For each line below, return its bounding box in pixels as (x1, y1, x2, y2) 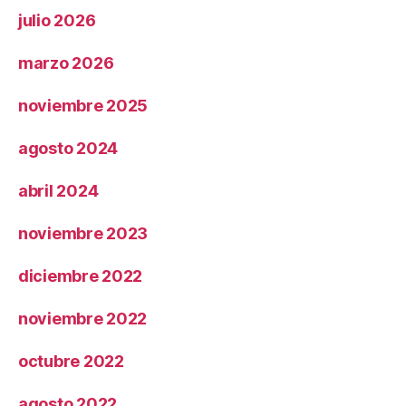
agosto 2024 (18, 139, 119, 158)
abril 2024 (18, 181, 99, 200)
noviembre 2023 (18, 224, 149, 243)
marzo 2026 (18, 53, 114, 72)
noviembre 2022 (18, 309, 148, 328)
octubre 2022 (18, 352, 124, 371)
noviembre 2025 (18, 96, 149, 115)
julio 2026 (18, 11, 96, 30)
